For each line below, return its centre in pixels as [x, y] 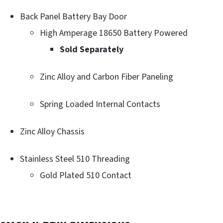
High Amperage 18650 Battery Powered [114, 33]
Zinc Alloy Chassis [52, 131]
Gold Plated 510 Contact [86, 175]
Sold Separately [92, 49]
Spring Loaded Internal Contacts [100, 104]
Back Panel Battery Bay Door [73, 16]
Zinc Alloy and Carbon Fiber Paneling [107, 77]
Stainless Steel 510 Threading [75, 159]
